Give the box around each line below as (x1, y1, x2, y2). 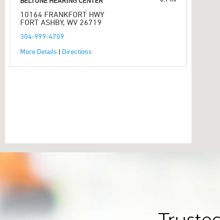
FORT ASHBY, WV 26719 (20, 18, 102, 27)
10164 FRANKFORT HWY (20, 10, 104, 19)
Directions (62, 47, 92, 55)
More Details (20, 47, 57, 55)
